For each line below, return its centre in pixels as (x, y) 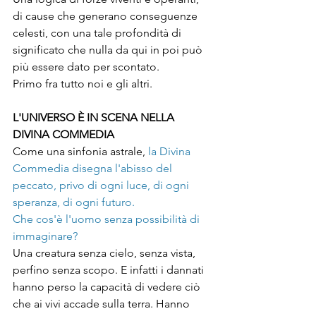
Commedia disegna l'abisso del (94, 169)
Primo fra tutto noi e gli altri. (84, 84)
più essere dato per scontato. (87, 67)
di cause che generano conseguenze (107, 16)
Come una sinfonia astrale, (79, 152)
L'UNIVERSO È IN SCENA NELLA (95, 118)
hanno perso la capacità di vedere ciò (108, 287)
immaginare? (45, 236)
